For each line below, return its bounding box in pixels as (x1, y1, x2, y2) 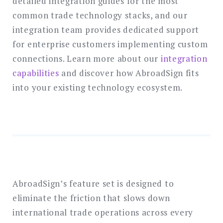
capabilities (12, 67, 59, 79)
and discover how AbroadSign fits (59, 67, 199, 79)
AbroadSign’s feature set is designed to (12, 178, 174, 190)
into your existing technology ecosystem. (12, 82, 183, 94)
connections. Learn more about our (12, 53, 161, 65)
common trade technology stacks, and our (12, 9, 188, 21)
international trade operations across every (12, 207, 194, 219)
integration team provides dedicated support (12, 24, 200, 36)
